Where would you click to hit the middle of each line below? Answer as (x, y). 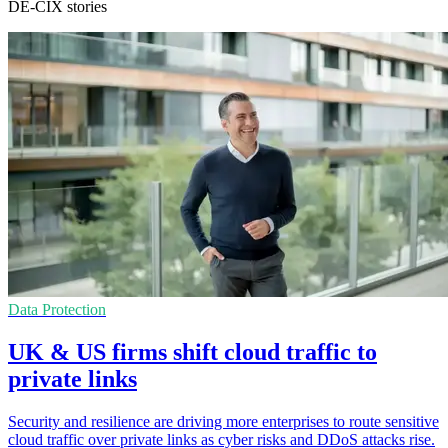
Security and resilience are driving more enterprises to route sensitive (223, 421)
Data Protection (57, 309)
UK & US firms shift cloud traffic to (192, 351)
